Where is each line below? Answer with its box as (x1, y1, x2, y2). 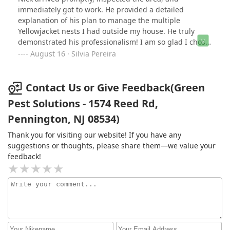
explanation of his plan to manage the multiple (18, 15, 180, 25)
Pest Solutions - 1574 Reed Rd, (8, 97, 158, 111)
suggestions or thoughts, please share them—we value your (8, 141, 216, 151)
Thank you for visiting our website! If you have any (8, 130, 181, 140)
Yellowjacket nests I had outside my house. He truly (18, 26, 195, 36)
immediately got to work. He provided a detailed (18, 4, 184, 14)
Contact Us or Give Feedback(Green (26, 80, 205, 94)
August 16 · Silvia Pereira (30, 48, 116, 59)
